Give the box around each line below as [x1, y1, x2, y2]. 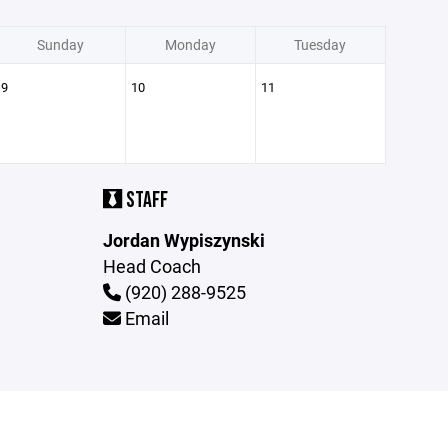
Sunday [36, 35, 84, 54]
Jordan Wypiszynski [103, 228, 266, 252]
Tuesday [294, 35, 346, 54]
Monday [164, 35, 216, 54]
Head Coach [103, 254, 202, 278]
